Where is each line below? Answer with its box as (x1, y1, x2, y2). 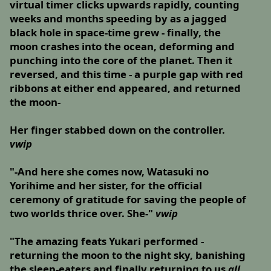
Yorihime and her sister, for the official (10, 178, 203, 193)
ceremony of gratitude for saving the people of (10, 192, 247, 207)
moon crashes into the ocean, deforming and (10, 39, 235, 54)
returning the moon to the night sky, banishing (10, 248, 246, 263)
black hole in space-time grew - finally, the (10, 25, 221, 40)
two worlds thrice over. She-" (10, 206, 156, 221)
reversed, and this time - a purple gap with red (10, 67, 244, 82)
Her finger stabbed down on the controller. (10, 123, 226, 137)
